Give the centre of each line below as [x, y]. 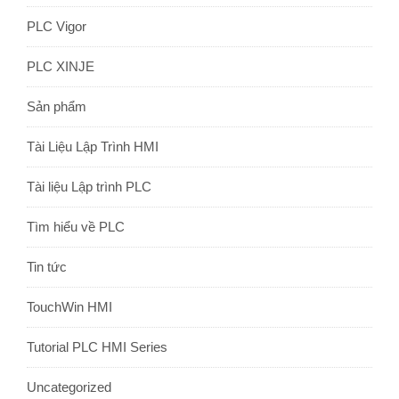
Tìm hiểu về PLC [76, 227]
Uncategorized [69, 387]
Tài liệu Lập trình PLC [89, 187]
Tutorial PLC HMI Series [97, 347]
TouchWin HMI [69, 307]
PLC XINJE [61, 67]
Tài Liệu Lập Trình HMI [93, 147]
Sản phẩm [57, 107]
